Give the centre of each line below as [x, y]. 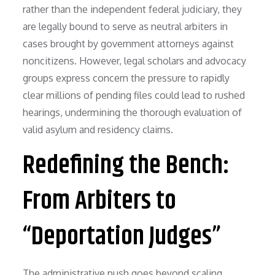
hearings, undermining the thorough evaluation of [133, 112]
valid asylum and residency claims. [98, 129]
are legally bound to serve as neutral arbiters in [126, 26]
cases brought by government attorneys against [129, 43]
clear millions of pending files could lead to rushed [134, 95]
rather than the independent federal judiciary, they [133, 9]
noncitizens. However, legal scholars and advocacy [135, 60]
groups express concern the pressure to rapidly [126, 78]
